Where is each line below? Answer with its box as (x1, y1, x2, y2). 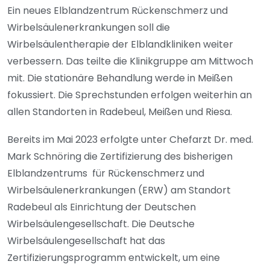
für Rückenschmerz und (90, 166, 204, 180)
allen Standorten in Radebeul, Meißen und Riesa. (7, 104, 234, 119)
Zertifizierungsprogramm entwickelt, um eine (7, 250, 220, 265)
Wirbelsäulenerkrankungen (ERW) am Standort (7, 183, 231, 197)
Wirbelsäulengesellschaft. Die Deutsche (7, 216, 195, 231)
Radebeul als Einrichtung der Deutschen (7, 199, 196, 214)
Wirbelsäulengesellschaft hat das (7, 233, 165, 248)
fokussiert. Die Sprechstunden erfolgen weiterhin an (7, 87, 252, 102)
